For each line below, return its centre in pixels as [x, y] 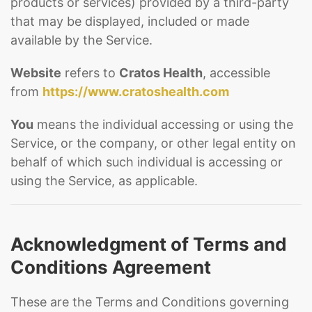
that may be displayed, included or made [130, 21]
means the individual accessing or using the [163, 124]
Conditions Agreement [111, 267]
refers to [90, 73]
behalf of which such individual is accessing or [147, 162]
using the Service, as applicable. [104, 181]
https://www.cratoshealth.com [136, 92]
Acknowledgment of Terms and [149, 244]
